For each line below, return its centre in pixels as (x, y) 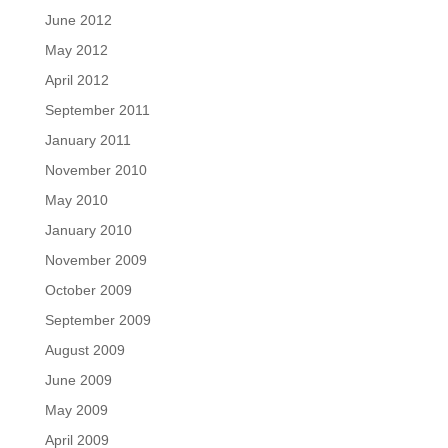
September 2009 (97, 320)
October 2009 (88, 290)
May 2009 (76, 410)
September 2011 (97, 110)
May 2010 (76, 200)
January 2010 (88, 230)
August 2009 (84, 350)
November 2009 (95, 260)
